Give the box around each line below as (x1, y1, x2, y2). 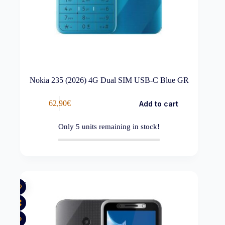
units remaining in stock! (80, 122, 160, 131)
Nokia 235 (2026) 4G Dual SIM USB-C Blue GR (29, 75, 189, 84)
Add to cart (139, 99, 178, 108)
